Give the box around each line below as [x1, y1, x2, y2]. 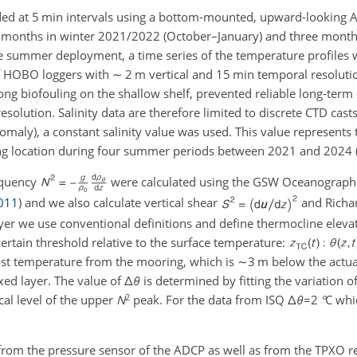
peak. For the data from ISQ [130, 292, 288, 308]
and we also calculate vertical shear [22, 194, 221, 211]
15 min [216, 65, 254, 82]
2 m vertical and [123, 65, 216, 82]
